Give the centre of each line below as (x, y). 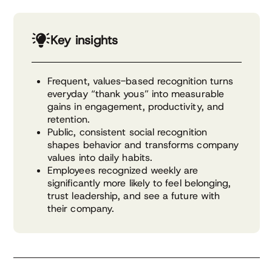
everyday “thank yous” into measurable (136, 93)
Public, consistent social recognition (127, 132)
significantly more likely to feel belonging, (139, 183)
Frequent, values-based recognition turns (141, 81)
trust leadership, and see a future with (134, 195)
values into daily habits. (100, 157)
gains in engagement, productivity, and (136, 106)
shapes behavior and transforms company (143, 144)
